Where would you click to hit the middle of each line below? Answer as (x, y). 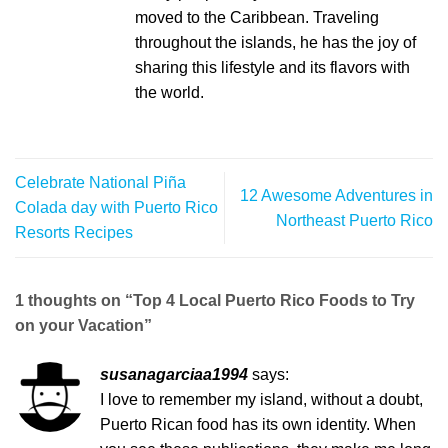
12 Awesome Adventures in (336, 195)
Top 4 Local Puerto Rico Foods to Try (274, 300)
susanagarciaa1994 (174, 374)
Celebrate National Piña (100, 183)
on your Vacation (79, 325)
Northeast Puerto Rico (354, 220)
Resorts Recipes (74, 233)
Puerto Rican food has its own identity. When (258, 424)
